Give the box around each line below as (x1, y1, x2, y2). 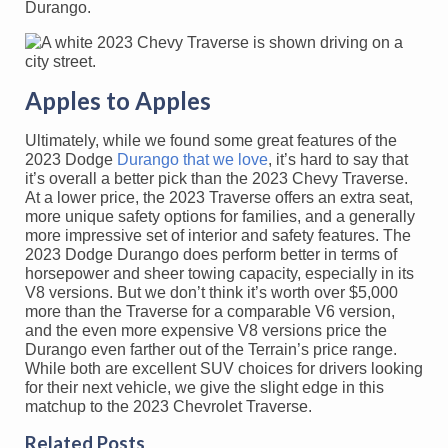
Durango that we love (117, 150, 268, 168)
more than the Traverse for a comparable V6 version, (25, 302, 395, 320)
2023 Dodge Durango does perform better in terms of (25, 245, 397, 263)
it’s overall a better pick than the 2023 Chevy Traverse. (25, 169, 408, 187)
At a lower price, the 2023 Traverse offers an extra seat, (25, 188, 413, 206)
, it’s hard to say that (268, 150, 408, 168)
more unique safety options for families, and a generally (25, 207, 415, 225)
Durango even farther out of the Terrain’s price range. (25, 340, 397, 358)
